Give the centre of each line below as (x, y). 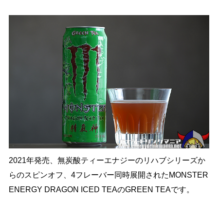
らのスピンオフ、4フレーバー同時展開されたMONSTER (108, 175)
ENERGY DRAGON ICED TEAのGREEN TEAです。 (101, 190)
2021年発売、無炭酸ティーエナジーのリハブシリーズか (107, 161)
